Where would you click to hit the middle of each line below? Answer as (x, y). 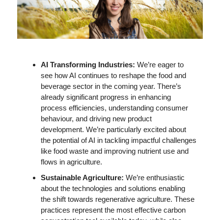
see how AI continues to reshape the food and (113, 75)
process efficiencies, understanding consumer (114, 108)
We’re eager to (160, 64)
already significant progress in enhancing (106, 97)
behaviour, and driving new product (96, 118)
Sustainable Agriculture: (83, 177)
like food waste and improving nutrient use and (115, 151)
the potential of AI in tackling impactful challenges (119, 140)
